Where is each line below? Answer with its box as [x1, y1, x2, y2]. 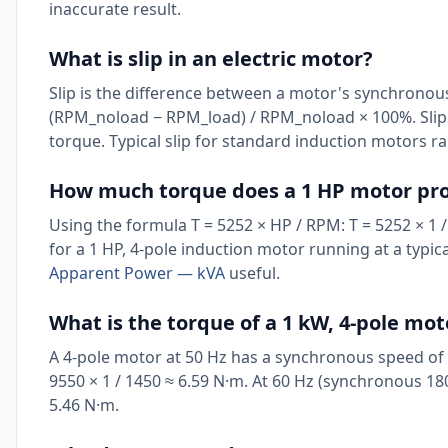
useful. [225, 262, 280, 284]
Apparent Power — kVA [49, 262, 225, 284]
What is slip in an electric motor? [49, 45, 373, 72]
